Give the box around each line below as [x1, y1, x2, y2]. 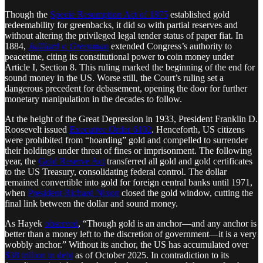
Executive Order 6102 [69, 124, 151, 134]
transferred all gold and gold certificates [104, 156, 252, 166]
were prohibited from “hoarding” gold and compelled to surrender [5, 134, 248, 145]
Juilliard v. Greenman [28, 41, 109, 51]
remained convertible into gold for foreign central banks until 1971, [5, 177, 252, 187]
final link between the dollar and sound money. [5, 198, 178, 208]
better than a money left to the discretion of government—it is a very [5, 228, 257, 239]
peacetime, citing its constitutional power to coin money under [5, 51, 234, 62]
